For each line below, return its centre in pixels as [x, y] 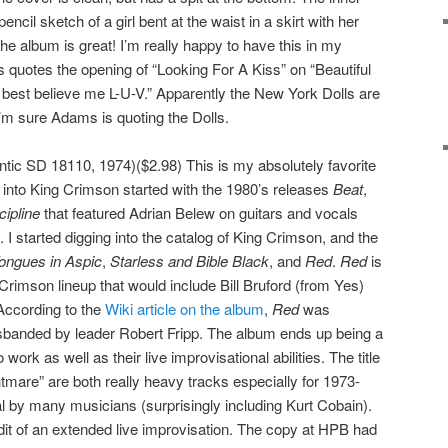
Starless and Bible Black [189, 261]
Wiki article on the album [184, 309]
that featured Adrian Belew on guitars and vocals [199, 213]
